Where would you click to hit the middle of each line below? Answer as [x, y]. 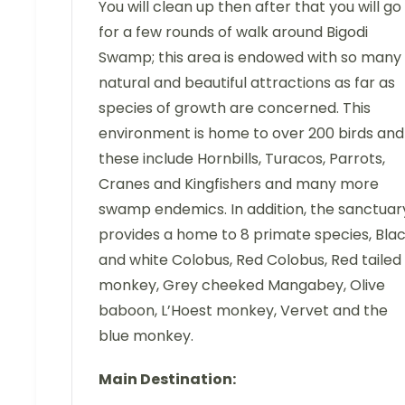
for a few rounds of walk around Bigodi [233, 33]
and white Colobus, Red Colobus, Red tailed [250, 260]
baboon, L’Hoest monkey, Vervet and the [243, 311]
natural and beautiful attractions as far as [247, 83]
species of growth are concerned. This [235, 108]
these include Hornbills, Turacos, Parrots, [242, 159]
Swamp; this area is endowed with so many [250, 58]
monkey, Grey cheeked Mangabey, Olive [242, 286]
